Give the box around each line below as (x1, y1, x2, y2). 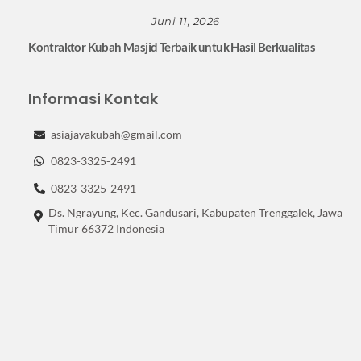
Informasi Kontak (28, 88, 159, 109)
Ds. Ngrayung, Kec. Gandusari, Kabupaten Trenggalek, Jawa (48, 205, 342, 219)
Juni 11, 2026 (151, 14, 220, 27)
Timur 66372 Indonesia (48, 221, 164, 235)
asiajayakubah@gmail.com (51, 127, 183, 141)
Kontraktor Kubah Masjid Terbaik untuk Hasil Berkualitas (28, 39, 316, 55)
